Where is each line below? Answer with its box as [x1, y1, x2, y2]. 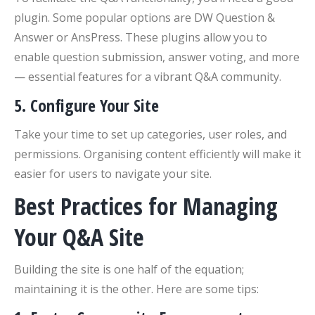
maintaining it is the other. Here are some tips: [14, 281, 259, 297]
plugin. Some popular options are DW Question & [14, 10, 275, 25]
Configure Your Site [30, 94, 159, 117]
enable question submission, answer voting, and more [14, 49, 300, 65]
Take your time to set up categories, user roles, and [14, 127, 287, 142]
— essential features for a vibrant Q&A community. [14, 69, 281, 84]
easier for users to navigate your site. [14, 166, 212, 181]
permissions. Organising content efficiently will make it [14, 146, 301, 162]
